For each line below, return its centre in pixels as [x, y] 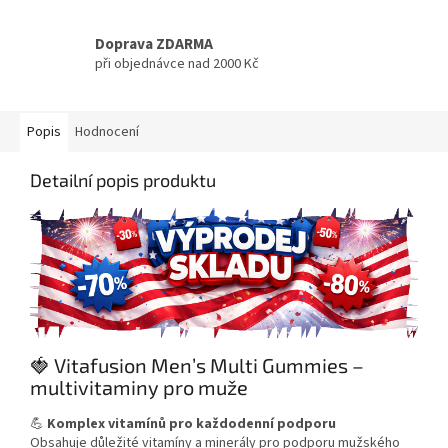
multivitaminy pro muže [139, 387]
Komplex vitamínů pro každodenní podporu [191, 423]
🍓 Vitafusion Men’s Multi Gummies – [197, 365]
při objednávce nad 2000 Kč [177, 63]
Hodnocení [107, 132]
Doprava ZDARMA [154, 43]
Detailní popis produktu [123, 180]
